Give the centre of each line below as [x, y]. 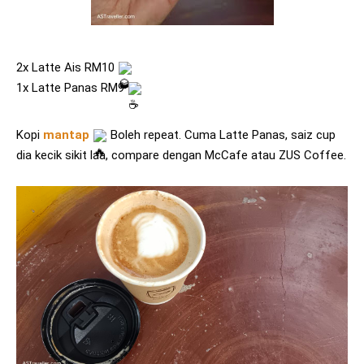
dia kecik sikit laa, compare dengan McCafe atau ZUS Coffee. [181, 155]
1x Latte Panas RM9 [72, 88]
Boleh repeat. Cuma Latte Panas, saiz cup [221, 134]
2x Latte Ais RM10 [67, 68]
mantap [66, 134]
